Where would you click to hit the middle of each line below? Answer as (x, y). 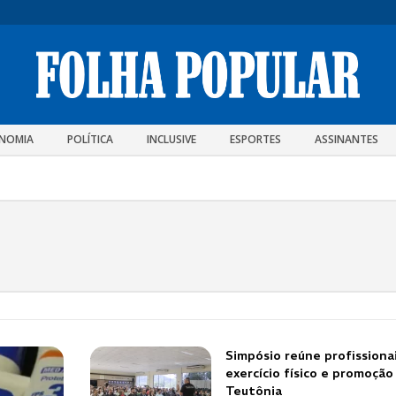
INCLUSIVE (171, 139)
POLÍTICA (90, 139)
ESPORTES (255, 139)
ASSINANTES (346, 139)
